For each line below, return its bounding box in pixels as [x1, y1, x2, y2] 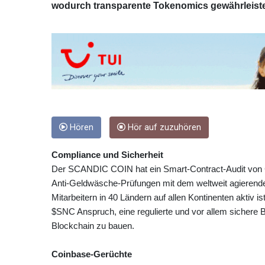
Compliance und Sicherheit [51, 149, 163, 160]
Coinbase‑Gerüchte [51, 248, 132, 259]
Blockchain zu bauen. [51, 220, 134, 231]
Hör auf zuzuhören [125, 122, 201, 132]
